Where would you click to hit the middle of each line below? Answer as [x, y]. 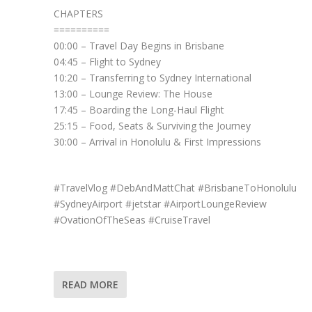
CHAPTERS [78, 14]
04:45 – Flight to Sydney [107, 62]
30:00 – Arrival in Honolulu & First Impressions [157, 142]
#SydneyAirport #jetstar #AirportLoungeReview [160, 203]
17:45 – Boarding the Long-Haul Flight [139, 110]
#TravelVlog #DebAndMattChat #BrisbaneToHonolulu [175, 187]
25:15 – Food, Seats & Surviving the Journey [152, 126]
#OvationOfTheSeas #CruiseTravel [132, 219]
